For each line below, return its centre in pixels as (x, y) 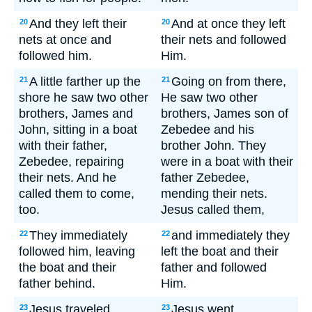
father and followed (214, 267)
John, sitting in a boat (78, 130)
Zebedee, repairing (71, 162)
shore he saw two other (84, 97)
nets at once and (65, 40)
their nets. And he (68, 178)
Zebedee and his (208, 130)
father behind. (57, 283)
